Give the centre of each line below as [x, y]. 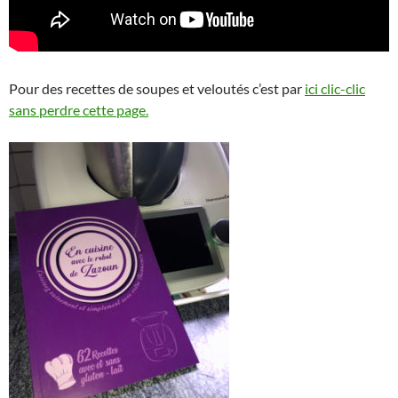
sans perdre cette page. [79, 109]
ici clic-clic [335, 88]
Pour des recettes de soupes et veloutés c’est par [157, 88]
